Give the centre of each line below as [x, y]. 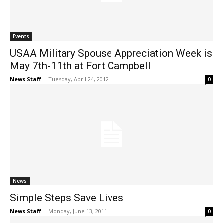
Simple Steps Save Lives [67, 198]
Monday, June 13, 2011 [78, 211]
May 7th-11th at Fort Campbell [80, 66]
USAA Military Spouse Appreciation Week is [111, 54]
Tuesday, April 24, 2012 [78, 79]
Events [21, 37]
